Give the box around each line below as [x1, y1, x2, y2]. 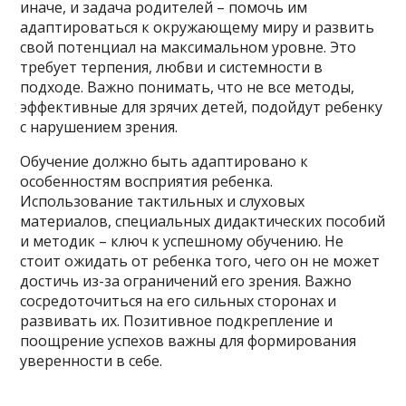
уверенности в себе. [20, 351, 163, 371]
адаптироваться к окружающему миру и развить [20, 17, 375, 37]
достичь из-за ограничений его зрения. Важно [20, 271, 353, 291]
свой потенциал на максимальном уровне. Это [20, 37, 357, 57]
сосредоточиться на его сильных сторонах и [20, 291, 337, 311]
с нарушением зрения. [20, 117, 179, 137]
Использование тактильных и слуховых [20, 191, 305, 211]
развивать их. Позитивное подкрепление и [20, 311, 333, 331]
